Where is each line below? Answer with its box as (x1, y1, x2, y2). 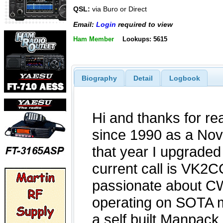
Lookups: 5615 (122, 35, 167, 43)
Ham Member (73, 35, 114, 43)
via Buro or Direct (90, 5, 147, 13)
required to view (116, 20, 173, 28)
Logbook (169, 74, 200, 82)
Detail (133, 74, 153, 82)
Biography (81, 74, 117, 82)
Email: (73, 20, 96, 28)
